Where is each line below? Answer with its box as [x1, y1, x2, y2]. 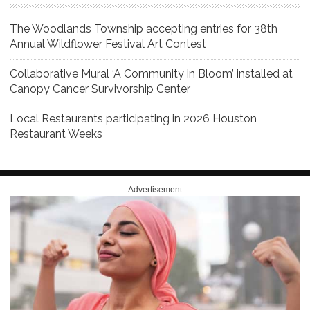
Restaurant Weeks [10, 127, 102, 140]
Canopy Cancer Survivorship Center [10, 82, 190, 95]
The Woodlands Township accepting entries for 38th [10, 21, 277, 35]
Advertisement [128, 184, 182, 194]
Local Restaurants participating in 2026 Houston [10, 111, 257, 125]
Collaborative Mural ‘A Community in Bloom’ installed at [10, 66, 293, 80]
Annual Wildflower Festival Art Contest [10, 37, 206, 51]
